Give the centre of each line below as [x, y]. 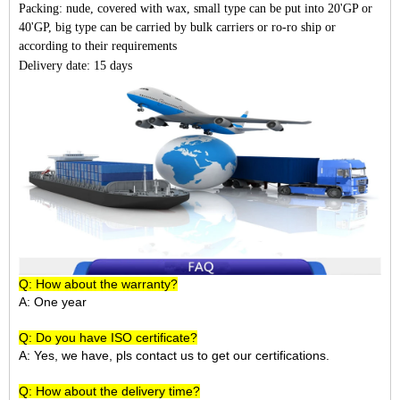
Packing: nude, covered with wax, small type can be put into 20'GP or [196, 9]
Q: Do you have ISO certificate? [108, 338]
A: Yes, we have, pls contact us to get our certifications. [174, 356]
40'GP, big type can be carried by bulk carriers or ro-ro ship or [177, 28]
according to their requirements [98, 46]
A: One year [53, 302]
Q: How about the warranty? [98, 284]
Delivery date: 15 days [75, 66]
